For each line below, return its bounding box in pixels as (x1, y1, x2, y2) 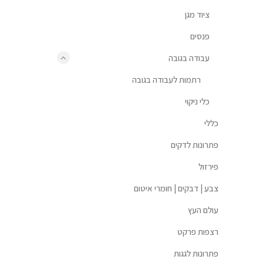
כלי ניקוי (185, 96, 210, 107)
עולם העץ (188, 204, 218, 215)
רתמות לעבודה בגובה (132, 74, 201, 85)
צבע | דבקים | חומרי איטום (134, 183, 218, 194)
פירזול (198, 161, 218, 172)
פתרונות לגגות (174, 248, 218, 259)
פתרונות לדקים (171, 139, 218, 150)
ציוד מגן (185, 9, 210, 20)
